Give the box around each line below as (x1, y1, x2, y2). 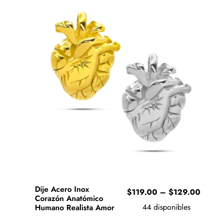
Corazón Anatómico (34, 193, 103, 204)
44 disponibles (142, 201, 190, 213)
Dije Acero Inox (34, 184, 89, 195)
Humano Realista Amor (34, 202, 114, 214)
